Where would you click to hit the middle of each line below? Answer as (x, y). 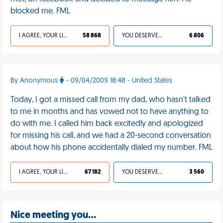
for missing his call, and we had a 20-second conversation (111, 136)
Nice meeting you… (53, 216)
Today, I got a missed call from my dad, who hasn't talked (111, 100)
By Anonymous (35, 81)
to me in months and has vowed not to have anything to (110, 112)
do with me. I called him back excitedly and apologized (107, 124)
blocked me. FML (40, 11)
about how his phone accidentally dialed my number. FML (111, 148)
